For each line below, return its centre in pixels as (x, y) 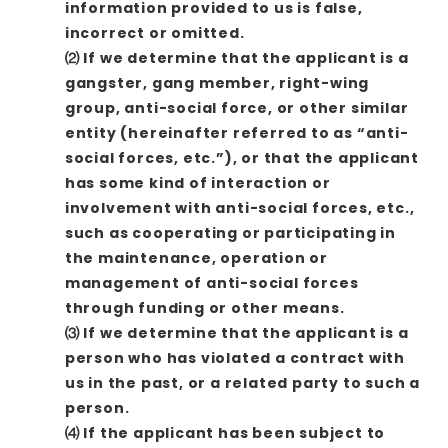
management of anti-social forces (211, 282)
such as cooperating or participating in (230, 232)
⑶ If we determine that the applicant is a (236, 332)
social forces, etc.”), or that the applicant (241, 157)
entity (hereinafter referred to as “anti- (236, 132)
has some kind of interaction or (197, 182)
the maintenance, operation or (196, 257)
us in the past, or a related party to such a (242, 382)
